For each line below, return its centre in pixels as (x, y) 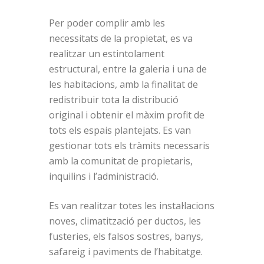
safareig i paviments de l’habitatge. (126, 252)
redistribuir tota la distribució (114, 100)
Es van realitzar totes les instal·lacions (132, 206)
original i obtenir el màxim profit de (127, 115)
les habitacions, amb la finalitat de (124, 85)
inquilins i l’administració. (104, 176)
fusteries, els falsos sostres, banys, (126, 237)
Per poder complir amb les (107, 23)
